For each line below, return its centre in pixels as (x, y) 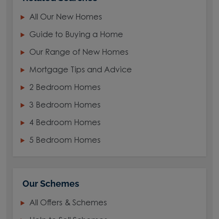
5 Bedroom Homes (65, 141)
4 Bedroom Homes (65, 123)
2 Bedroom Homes (65, 88)
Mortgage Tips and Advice (81, 71)
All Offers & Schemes (68, 204)
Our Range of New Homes (79, 53)
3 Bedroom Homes (65, 106)
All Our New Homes (66, 18)
